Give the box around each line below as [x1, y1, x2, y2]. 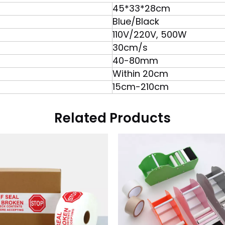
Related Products [54, 109, 171, 127]
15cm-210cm [113, 80, 169, 93]
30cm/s [113, 41, 148, 54]
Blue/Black [113, 15, 159, 28]
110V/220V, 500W [113, 28, 187, 41]
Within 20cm [113, 67, 168, 80]
